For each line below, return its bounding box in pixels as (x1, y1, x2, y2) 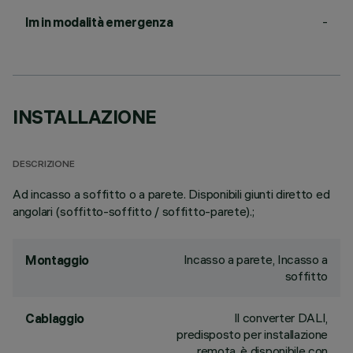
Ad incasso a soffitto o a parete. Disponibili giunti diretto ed (13, 186, 330, 202)
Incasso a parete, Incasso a (183, 251, 328, 267)
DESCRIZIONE (13, 160, 75, 170)
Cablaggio (25, 310, 85, 326)
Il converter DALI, (233, 310, 328, 325)
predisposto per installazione (176, 326, 328, 342)
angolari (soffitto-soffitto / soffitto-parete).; (13, 203, 255, 219)
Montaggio (25, 252, 90, 268)
